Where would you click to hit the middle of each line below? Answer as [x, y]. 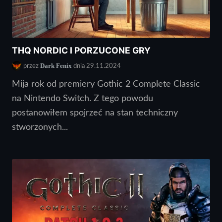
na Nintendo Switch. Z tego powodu [83, 99]
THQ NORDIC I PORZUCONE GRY [81, 51]
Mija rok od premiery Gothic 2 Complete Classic [106, 84]
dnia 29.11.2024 [96, 66]
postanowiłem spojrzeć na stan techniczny [95, 113]
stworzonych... [40, 127]
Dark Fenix [56, 66]
